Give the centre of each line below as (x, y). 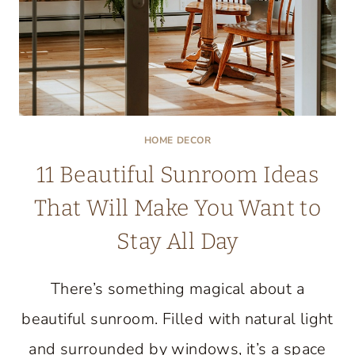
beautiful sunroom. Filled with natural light (177, 319)
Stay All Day (177, 241)
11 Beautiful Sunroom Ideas (177, 175)
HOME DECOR (177, 140)
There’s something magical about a (177, 289)
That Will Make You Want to (177, 208)
